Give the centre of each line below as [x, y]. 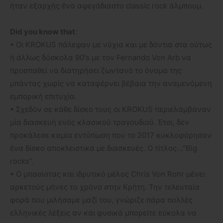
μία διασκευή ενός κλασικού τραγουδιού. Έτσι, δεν [100, 122]
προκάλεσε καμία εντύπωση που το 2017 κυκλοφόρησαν [111, 135]
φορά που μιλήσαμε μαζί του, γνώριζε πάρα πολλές [101, 200]
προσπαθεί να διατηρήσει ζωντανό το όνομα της [96, 70]
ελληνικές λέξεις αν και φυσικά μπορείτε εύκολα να [103, 213]
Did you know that [43, 31]
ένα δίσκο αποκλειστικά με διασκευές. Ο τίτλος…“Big [104, 148]
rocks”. [22, 161]
